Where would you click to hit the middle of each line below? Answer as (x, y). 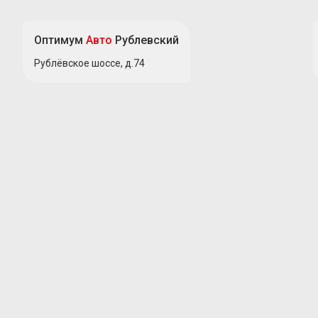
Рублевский (146, 40)
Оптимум (60, 40)
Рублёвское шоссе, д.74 (89, 64)
